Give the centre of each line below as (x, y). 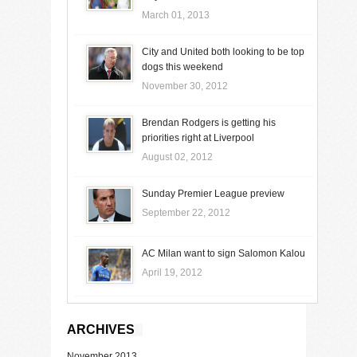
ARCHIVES (101, 329)
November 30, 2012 (184, 86)
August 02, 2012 (177, 157)
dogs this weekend (182, 67)
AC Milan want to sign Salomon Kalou (223, 253)
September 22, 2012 (186, 212)
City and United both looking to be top (223, 51)
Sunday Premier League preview (213, 193)
